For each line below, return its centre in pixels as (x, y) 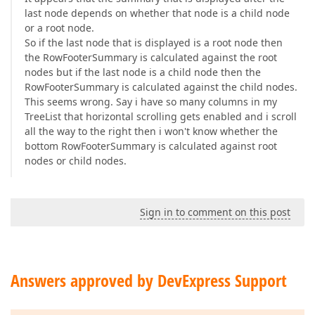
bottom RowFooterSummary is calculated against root (151, 146)
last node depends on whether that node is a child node (157, 13)
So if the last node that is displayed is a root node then (154, 43)
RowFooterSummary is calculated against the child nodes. (161, 87)
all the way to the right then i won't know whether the (151, 131)
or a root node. (59, 28)
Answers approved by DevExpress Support (149, 280)
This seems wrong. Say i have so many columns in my (151, 102)
